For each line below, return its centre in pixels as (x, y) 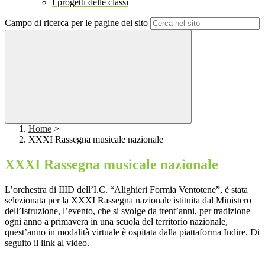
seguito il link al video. (47, 243)
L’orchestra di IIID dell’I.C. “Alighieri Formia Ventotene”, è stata (126, 190)
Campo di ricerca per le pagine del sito (76, 23)
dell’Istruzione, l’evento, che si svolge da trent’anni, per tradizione (127, 211)
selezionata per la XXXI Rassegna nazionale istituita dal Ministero (128, 201)
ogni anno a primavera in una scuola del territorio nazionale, (116, 222)
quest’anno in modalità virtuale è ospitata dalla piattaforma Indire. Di (132, 232)
